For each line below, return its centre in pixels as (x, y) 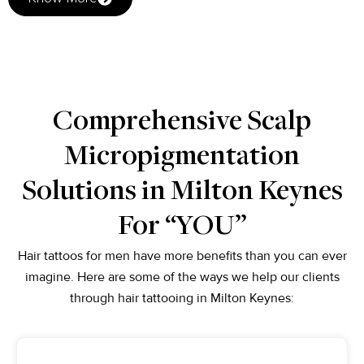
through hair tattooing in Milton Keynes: (182, 298)
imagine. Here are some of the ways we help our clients (182, 277)
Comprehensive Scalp (182, 122)
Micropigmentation (182, 157)
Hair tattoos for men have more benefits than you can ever (182, 256)
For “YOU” (182, 227)
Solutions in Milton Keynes (182, 192)
